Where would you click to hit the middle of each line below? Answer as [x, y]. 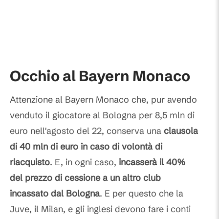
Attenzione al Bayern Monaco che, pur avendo [103, 99]
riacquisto [30, 162]
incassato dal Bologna [55, 193]
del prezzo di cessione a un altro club [85, 178]
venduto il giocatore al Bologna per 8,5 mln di [102, 115]
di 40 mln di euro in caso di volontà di [86, 146]
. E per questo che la [142, 193]
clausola [181, 131]
